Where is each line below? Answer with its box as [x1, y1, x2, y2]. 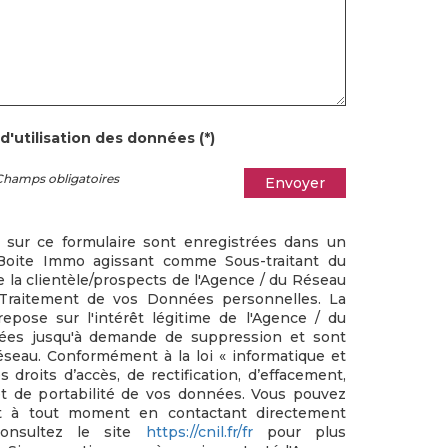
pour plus [252, 423, 347, 441]
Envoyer [265, 174, 325, 192]
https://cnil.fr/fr [145, 423, 253, 441]
